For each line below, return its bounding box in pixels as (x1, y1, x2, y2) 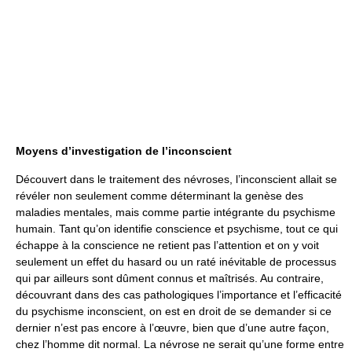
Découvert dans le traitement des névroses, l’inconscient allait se (16, 173, 337, 185)
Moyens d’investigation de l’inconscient (16, 145, 232, 157)
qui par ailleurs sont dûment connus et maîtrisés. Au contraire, (16, 272, 324, 284)
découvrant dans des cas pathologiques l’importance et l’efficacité (16, 288, 342, 301)
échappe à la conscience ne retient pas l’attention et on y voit (16, 239, 319, 251)
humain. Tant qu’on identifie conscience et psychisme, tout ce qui (16, 222, 338, 235)
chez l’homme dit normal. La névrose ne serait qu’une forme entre (16, 338, 344, 350)
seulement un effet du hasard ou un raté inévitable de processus (16, 255, 336, 268)
